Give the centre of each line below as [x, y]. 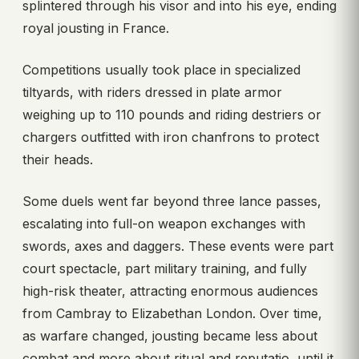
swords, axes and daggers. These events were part [178, 246]
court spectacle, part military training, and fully [165, 268]
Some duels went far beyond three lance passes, [172, 201]
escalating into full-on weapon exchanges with [164, 223]
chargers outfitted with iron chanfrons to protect [171, 137]
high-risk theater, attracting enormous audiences [170, 290]
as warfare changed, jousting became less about [170, 335]
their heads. [58, 159]
